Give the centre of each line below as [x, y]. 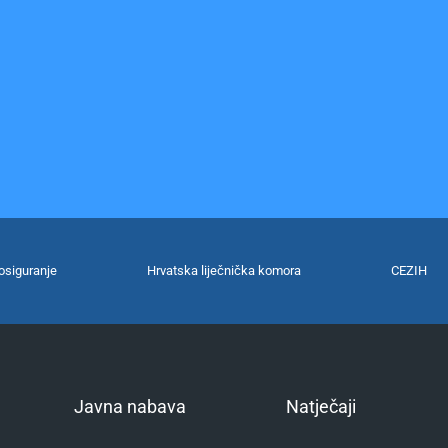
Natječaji [320, 406]
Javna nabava [129, 406]
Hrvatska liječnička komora [224, 270]
